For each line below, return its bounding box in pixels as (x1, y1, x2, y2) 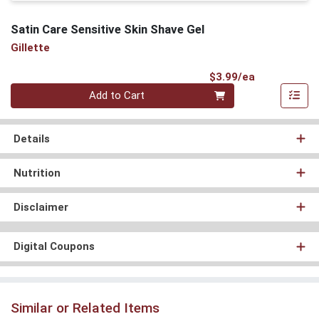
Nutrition (13, 166, 61, 179)
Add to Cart (89, 89, 145, 103)
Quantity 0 (10, 83, 58, 97)
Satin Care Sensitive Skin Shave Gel (11, 21, 204, 36)
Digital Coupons (13, 240, 95, 253)
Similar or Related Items (11, 299, 159, 316)
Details (13, 132, 50, 145)
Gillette (11, 41, 50, 55)
